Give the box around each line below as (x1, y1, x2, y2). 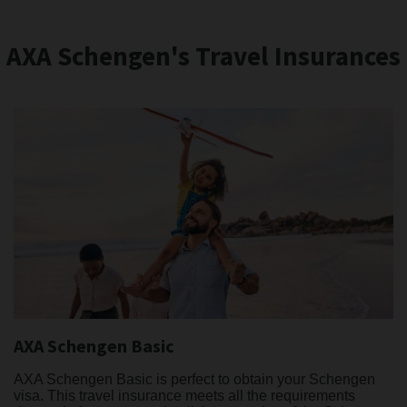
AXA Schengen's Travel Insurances (6, 38, 401, 76)
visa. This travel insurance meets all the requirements (14, 388, 355, 404)
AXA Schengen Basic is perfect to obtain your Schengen (14, 372, 375, 388)
